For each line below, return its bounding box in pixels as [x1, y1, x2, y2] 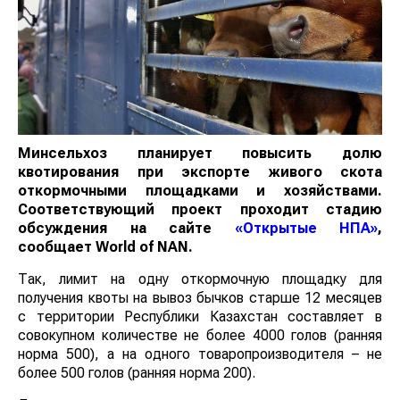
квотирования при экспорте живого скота [18, 162, 382, 180]
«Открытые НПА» [234, 219, 378, 237]
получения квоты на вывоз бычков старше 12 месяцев [18, 288, 382, 306]
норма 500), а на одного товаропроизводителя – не [18, 345, 382, 362]
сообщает [18, 237, 96, 255]
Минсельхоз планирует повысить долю [18, 144, 382, 162]
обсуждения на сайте [18, 219, 235, 237]
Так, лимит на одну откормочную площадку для [18, 270, 382, 287]
